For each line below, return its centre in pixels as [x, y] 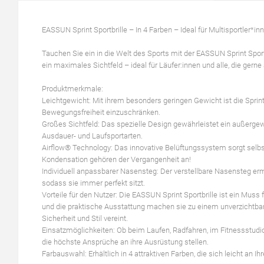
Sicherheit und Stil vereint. [85, 219]
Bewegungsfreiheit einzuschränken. [101, 113]
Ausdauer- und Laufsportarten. [92, 136]
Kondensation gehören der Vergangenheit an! [116, 160]
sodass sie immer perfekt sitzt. [93, 183]
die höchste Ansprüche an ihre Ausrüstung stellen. [125, 242]
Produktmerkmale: [72, 89]
